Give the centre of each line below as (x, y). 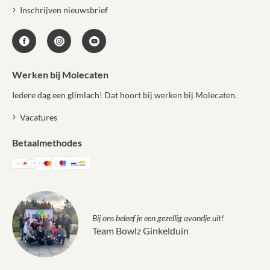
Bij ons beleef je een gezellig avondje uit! (158, 218)
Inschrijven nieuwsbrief (64, 10)
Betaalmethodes (47, 142)
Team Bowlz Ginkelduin (140, 230)
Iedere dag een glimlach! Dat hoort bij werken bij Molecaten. (124, 95)
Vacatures (38, 117)
